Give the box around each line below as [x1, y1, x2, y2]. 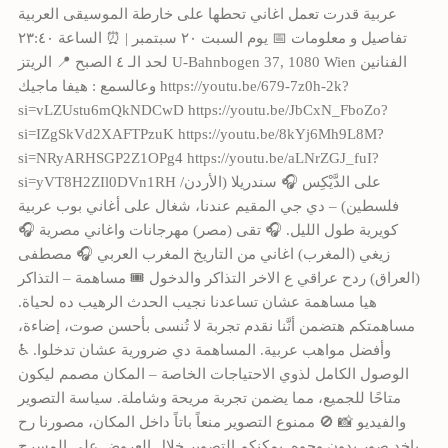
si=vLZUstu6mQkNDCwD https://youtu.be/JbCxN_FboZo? [17, 101, 388, 118]
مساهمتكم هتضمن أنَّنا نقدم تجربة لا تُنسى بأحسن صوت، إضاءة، [17, 317, 415, 334]
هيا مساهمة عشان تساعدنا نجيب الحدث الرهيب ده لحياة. [17, 293, 377, 310]
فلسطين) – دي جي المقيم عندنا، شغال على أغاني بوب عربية [17, 197, 399, 214]
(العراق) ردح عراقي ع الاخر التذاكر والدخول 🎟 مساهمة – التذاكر [17, 269, 420, 286]
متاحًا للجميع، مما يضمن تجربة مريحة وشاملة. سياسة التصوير [17, 389, 401, 406]
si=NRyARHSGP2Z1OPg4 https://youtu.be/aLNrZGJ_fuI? [17, 149, 379, 166]
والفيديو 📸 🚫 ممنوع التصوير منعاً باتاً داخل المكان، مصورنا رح [17, 413, 406, 430]
